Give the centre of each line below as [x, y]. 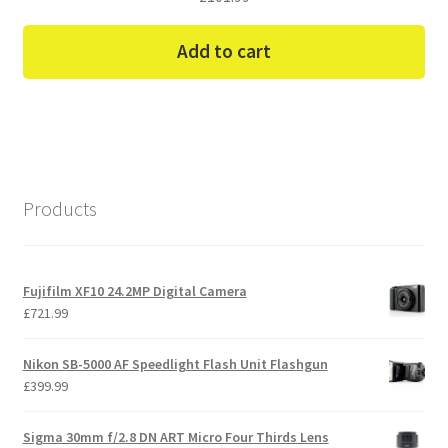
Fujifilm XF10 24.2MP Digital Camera [134, 291]
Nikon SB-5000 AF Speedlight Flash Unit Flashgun [175, 364]
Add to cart [224, 51]
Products [59, 209]
